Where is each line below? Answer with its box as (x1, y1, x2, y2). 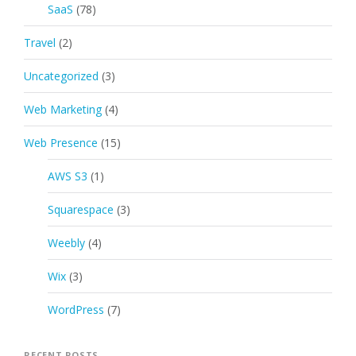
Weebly (48, 234, 85, 250)
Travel (24, 34, 56, 50)
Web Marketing (24, 101, 102, 117)
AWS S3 (48, 168, 87, 184)
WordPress (48, 301, 104, 317)
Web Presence (24, 134, 98, 150)
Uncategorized (24, 68, 99, 83)
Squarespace (48, 201, 114, 217)
